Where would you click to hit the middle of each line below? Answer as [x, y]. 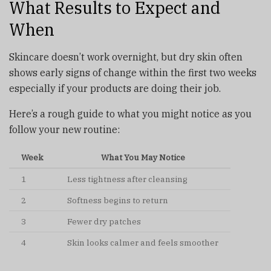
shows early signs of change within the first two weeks [133, 72]
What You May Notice [143, 157]
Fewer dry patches [104, 221]
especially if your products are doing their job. [115, 88]
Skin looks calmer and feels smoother [143, 242]
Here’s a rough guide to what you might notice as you [130, 113]
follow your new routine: [64, 129]
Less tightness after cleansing [127, 179]
